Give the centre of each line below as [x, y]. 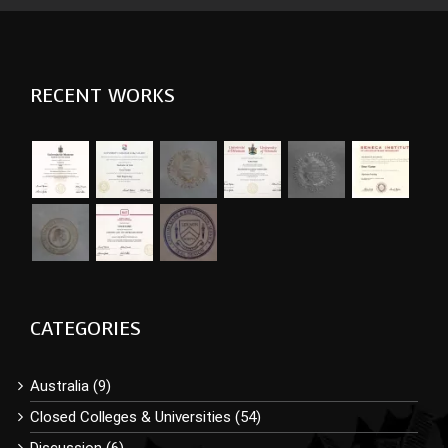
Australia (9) [70, 385]
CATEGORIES [85, 328]
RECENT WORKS [102, 95]
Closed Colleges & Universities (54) [145, 416]
